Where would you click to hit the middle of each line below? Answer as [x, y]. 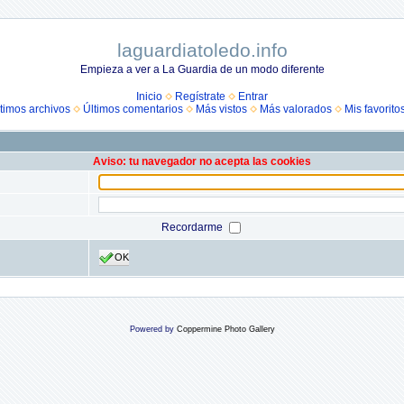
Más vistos [221, 109]
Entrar [253, 96]
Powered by [153, 329]
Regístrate [200, 96]
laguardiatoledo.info [202, 50]
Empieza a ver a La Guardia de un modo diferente [202, 69]
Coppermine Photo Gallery [225, 329]
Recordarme [193, 227]
